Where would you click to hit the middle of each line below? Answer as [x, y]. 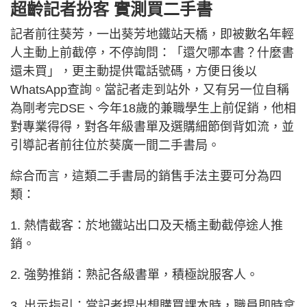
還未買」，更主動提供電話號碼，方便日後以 [134, 71]
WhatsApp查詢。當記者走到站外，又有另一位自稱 [150, 89]
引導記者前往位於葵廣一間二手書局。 [115, 145]
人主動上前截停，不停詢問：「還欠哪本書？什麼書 [152, 52]
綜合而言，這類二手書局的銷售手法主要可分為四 [146, 176]
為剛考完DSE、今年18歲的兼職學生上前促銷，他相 [153, 108]
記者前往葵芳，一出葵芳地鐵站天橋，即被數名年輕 [152, 34]
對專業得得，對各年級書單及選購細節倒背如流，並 [152, 126]
